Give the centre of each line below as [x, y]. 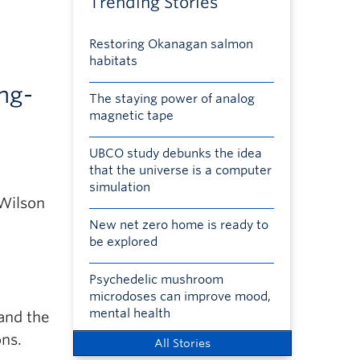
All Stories [182, 343]
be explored [123, 242]
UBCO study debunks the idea [175, 153]
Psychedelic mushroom [156, 280]
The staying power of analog [172, 99]
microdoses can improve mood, [180, 297]
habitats [113, 61]
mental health [129, 313]
